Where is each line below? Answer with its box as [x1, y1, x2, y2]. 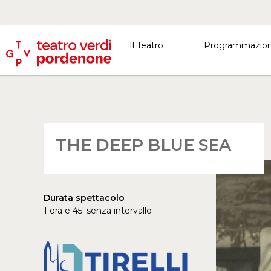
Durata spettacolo [44, 192, 125, 203]
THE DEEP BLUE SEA [56, 135, 231, 155]
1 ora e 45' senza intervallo [44, 205, 152, 216]
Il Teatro [129, 40, 163, 51]
